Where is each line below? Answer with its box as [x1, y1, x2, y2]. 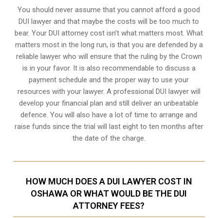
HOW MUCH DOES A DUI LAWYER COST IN [25, 176, 192, 186]
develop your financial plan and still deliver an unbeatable [19, 98, 199, 108]
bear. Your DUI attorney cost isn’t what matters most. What [15, 28, 203, 37]
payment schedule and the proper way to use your [29, 75, 189, 84]
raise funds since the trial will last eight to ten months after [14, 122, 203, 131]
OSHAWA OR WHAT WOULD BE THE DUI [31, 188, 187, 199]
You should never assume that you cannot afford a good [18, 5, 200, 14]
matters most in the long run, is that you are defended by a [15, 40, 203, 49]
